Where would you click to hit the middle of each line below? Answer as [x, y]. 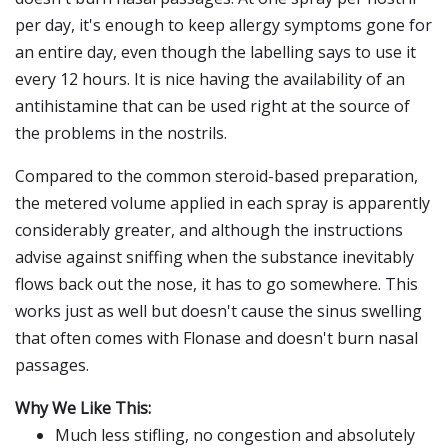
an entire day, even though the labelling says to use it [215, 52]
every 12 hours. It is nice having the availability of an [210, 79]
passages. [52, 365]
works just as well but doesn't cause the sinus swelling [218, 311]
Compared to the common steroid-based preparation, [216, 176]
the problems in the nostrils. [121, 133]
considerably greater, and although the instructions [209, 230]
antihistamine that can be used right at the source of [212, 106]
